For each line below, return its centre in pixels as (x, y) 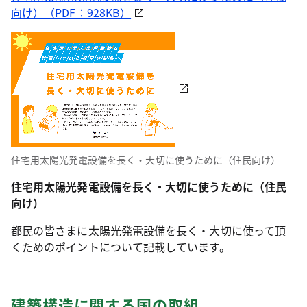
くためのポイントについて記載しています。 (121, 247)
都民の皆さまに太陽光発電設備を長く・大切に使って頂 (148, 231)
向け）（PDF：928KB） (71, 13)
